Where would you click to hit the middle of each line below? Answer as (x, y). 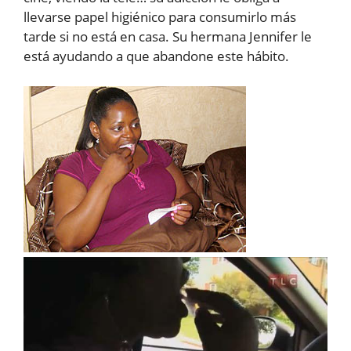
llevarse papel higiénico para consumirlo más (160, 17)
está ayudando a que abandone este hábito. (156, 56)
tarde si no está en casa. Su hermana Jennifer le (168, 36)
